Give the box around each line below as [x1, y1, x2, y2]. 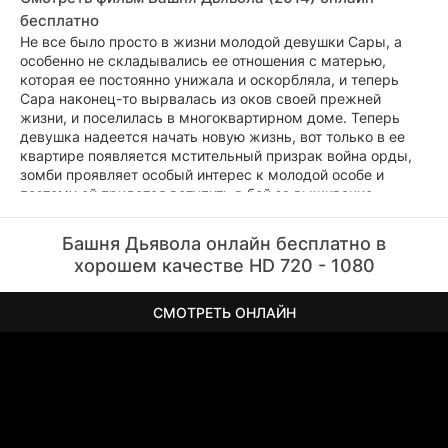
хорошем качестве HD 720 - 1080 [73, 255, 375, 276]
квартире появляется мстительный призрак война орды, [20, 147, 412, 164]
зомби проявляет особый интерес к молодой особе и [20, 166, 384, 183]
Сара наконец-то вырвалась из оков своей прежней [20, 90, 381, 107]
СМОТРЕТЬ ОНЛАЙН [152, 303, 296, 321]
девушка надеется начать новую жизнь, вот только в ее [20, 128, 405, 145]
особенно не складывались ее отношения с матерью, [20, 52, 386, 69]
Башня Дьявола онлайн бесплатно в [62, 233, 386, 254]
